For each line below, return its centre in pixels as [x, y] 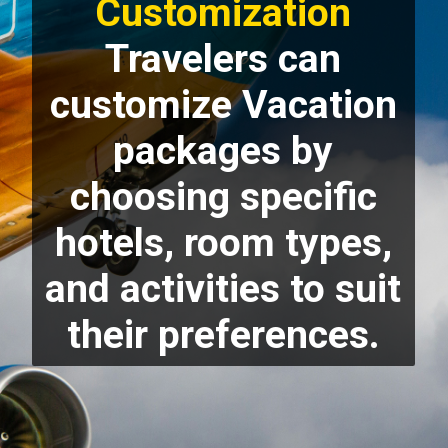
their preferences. [223, 334]
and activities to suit [223, 288]
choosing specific [223, 196]
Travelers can [223, 58]
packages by [223, 150]
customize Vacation [223, 104]
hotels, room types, [223, 242]
